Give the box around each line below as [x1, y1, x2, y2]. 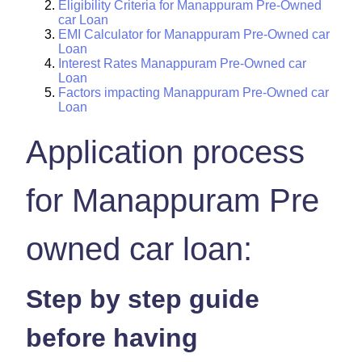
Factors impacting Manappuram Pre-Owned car [58, 85, 329, 99]
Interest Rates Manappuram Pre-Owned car [58, 56, 306, 70]
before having [26, 322, 198, 352]
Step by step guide [26, 284, 259, 314]
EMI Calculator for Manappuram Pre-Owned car [58, 27, 330, 41]
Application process [26, 133, 305, 170]
